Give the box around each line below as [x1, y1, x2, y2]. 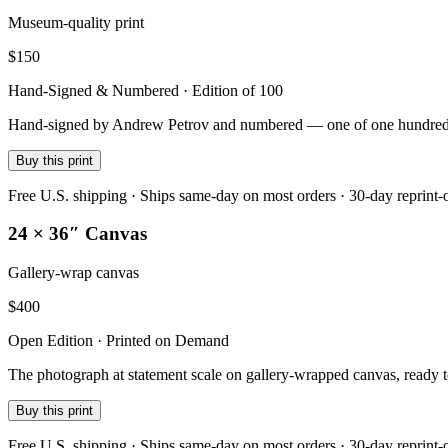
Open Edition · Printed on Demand [8, 332, 229, 350]
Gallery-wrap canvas [8, 264, 139, 282]
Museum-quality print [8, 13, 144, 31]
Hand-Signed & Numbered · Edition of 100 [8, 81, 283, 99]
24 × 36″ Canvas [8, 223, 147, 245]
